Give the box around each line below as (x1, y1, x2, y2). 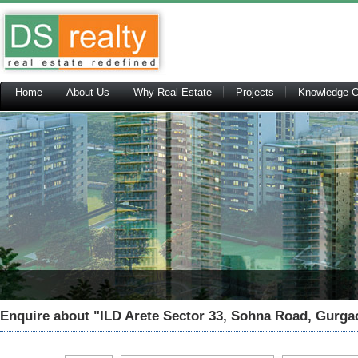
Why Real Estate (133, 86, 212, 98)
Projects (236, 86, 274, 98)
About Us (66, 86, 109, 98)
